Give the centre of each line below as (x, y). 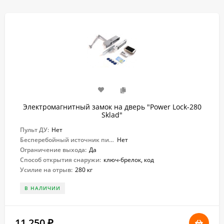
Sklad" (112, 115)
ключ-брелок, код (129, 160)
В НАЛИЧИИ (42, 188)
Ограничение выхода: (53, 150)
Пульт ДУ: (34, 130)
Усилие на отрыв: (46, 170)
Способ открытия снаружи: (60, 160)
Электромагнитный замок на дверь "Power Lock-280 (112, 107)
